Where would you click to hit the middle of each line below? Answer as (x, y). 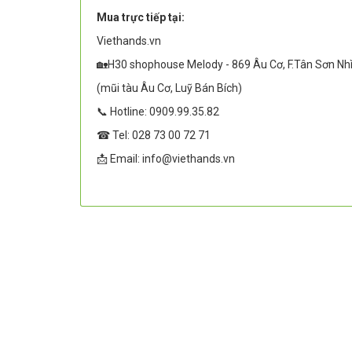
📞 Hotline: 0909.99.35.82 (158, 111)
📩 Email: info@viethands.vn (166, 158)
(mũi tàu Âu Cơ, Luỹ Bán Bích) (169, 88)
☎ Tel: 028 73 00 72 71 (154, 135)
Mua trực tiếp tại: (141, 17)
